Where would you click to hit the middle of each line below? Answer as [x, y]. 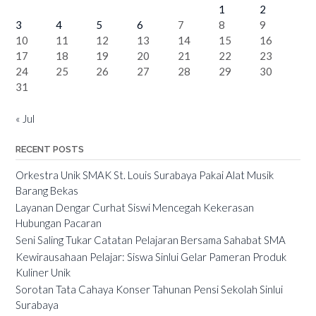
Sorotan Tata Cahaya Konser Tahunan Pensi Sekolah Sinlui [149, 289]
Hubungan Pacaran [59, 223]
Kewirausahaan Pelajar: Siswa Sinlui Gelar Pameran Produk [151, 256]
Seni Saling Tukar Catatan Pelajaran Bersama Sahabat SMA [151, 239]
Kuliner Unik [43, 272]
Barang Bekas [47, 190]
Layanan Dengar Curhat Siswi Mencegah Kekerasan [135, 207]
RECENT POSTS [50, 149]
